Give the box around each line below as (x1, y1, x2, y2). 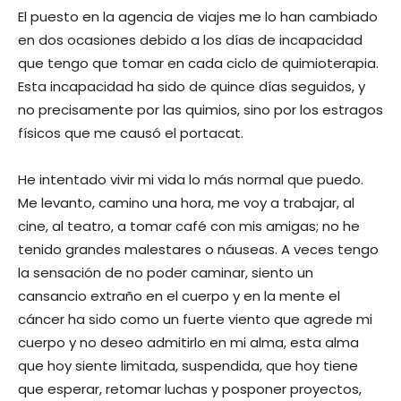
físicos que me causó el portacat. (18, 123, 243, 142)
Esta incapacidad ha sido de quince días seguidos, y (18, 76, 365, 96)
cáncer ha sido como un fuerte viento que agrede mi (18, 309, 372, 328)
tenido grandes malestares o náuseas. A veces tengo (18, 239, 379, 259)
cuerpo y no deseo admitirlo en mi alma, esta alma (18, 332, 359, 352)
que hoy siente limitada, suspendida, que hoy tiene (18, 355, 358, 375)
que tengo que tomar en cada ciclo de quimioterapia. (18, 53, 379, 73)
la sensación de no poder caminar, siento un (18, 262, 313, 282)
